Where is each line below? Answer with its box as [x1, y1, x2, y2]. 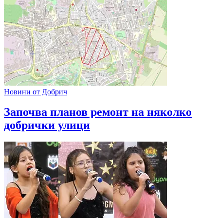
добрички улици [4, 119, 90, 132]
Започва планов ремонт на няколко [4, 106, 192, 119]
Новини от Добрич [4, 87, 67, 96]
